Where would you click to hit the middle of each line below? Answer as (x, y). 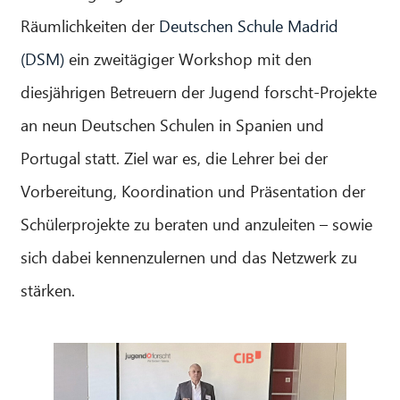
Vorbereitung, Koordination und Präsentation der (193, 191)
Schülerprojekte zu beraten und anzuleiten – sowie (197, 224)
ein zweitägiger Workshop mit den (188, 59)
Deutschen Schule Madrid (249, 26)
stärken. (48, 290)
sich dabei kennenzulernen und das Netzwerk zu (189, 257)
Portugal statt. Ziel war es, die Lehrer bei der (175, 158)
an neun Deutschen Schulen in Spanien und (173, 125)
